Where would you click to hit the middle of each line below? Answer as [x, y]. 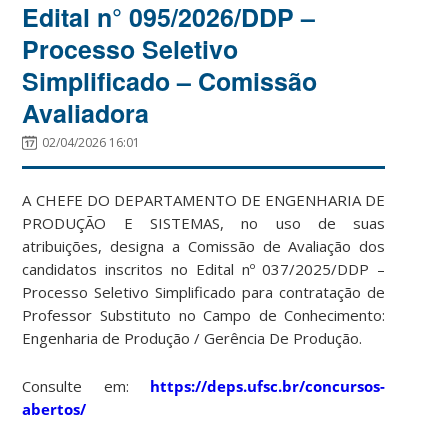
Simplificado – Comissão [170, 80]
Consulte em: [86, 385]
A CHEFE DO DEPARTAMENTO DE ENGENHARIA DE [204, 199]
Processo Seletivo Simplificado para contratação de [204, 291]
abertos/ [54, 408]
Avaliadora [86, 112]
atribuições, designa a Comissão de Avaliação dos [204, 245]
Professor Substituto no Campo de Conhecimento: [204, 314]
